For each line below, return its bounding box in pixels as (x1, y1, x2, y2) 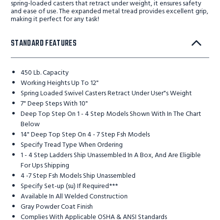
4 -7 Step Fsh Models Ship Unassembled (21, 170, 136, 182)
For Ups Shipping (21, 160, 69, 171)
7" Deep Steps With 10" (21, 98, 88, 110)
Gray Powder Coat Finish (21, 201, 93, 213)
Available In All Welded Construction (21, 191, 128, 202)
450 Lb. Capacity (21, 67, 69, 79)
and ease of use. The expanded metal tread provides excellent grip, (11, 6, 208, 17)
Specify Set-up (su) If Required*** (21, 181, 118, 192)
